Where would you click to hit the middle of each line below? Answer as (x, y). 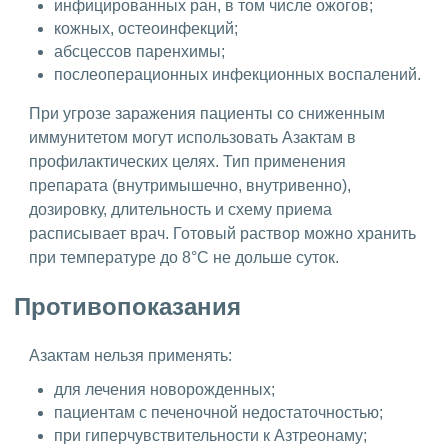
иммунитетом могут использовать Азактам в (192, 137)
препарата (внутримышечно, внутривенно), (190, 185)
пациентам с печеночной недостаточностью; (218, 412)
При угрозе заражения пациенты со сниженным (207, 113)
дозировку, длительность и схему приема (180, 209)
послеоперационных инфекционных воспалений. (237, 74)
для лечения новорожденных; (164, 389)
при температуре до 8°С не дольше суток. (184, 257)
